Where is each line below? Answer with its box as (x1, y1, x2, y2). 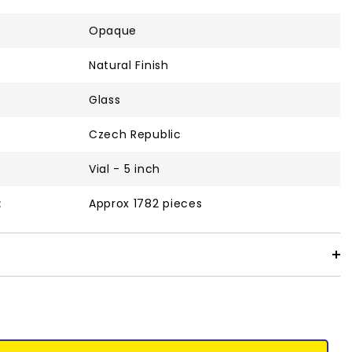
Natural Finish (88, 57, 169, 73)
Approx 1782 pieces (88, 195, 203, 211)
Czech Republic (88, 126, 181, 142)
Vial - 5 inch (88, 160, 160, 177)
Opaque (88, 22, 137, 38)
